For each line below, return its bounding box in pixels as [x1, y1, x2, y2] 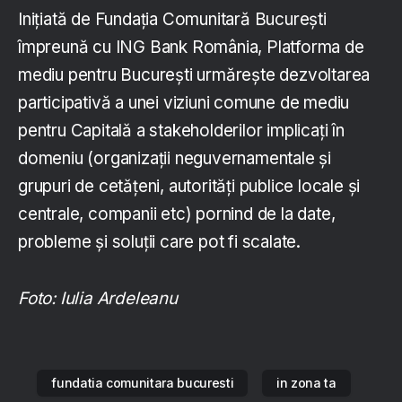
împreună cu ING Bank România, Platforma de [18, 37, 364, 58]
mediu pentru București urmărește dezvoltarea [18, 65, 371, 86]
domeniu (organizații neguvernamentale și [18, 148, 331, 170]
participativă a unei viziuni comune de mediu [18, 92, 350, 114]
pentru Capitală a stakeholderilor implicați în [18, 120, 345, 142]
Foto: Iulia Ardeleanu [18, 288, 178, 310]
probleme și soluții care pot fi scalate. [18, 232, 301, 253]
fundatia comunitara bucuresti [51, 375, 234, 391]
